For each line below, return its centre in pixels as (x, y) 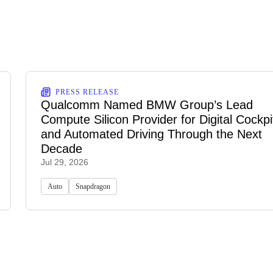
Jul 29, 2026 (65, 162)
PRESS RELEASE (87, 92)
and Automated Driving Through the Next (151, 134)
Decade (62, 149)
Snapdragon (93, 187)
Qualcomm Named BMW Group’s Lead (147, 105)
